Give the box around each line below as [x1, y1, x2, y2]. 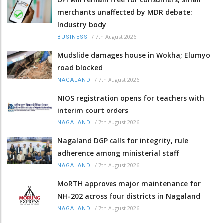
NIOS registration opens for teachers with [57, 93, 204, 103]
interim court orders [57, 105, 128, 115]
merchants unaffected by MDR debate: [57, 7, 192, 17]
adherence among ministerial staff [57, 148, 179, 158]
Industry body [57, 19, 106, 29]
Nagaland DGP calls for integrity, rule [57, 135, 188, 145]
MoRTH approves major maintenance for [57, 178, 201, 188]
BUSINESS [57, 33, 88, 40]
